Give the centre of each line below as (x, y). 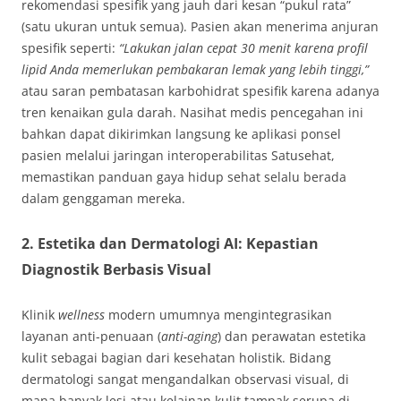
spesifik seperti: (70, 48)
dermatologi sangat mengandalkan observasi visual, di (185, 380)
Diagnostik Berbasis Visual (116, 270)
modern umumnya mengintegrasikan (218, 315)
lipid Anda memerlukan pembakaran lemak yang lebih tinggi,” (195, 70)
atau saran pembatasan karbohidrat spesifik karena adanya (200, 91)
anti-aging (189, 337)
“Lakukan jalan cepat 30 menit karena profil (243, 48)
